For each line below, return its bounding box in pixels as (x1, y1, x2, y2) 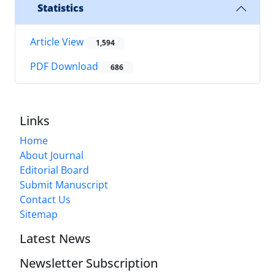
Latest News (20, 230, 91, 247)
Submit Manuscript (20, 178, 108, 192)
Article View (30, 34, 86, 48)
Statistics (37, 1, 83, 15)
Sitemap (20, 207, 58, 222)
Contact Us (20, 193, 71, 207)
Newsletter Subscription (20, 255, 158, 272)
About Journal (20, 149, 83, 163)
